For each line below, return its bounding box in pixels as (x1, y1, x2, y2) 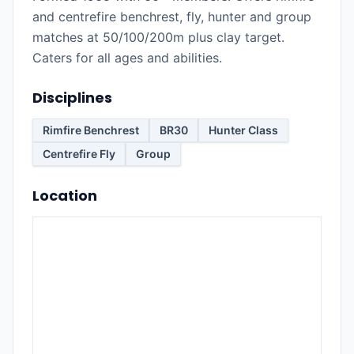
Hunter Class (209, 123, 278, 137)
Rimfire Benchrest (43, 123, 139, 137)
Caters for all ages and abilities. (32, 50, 222, 66)
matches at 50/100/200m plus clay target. (32, 29, 284, 45)
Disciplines (32, 88, 112, 107)
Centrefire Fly (43, 147, 115, 160)
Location (32, 186, 97, 205)
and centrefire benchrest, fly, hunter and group (32, 9, 311, 24)
